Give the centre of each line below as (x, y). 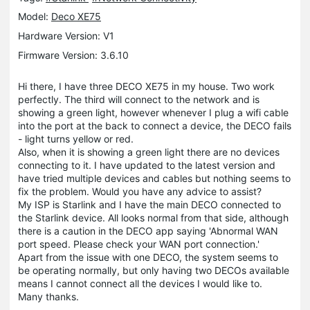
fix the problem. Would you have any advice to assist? (141, 191)
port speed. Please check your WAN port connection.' (139, 244)
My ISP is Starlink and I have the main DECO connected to (149, 204)
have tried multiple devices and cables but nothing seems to (154, 178)
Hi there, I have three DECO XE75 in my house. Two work (146, 86)
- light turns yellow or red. (77, 138)
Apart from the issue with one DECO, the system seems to (148, 257)
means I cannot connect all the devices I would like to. (142, 283)
